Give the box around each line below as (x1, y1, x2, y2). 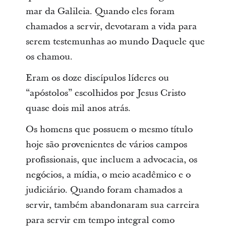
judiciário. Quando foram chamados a (25, 184, 183, 196)
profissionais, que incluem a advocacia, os (25, 153, 197, 166)
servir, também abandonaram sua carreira (25, 199, 199, 211)
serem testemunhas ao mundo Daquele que (25, 35, 205, 48)
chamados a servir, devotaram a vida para (25, 20, 197, 33)
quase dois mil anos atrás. (25, 102, 131, 115)
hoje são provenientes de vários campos (25, 138, 187, 151)
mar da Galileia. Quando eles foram (25, 5, 175, 18)
